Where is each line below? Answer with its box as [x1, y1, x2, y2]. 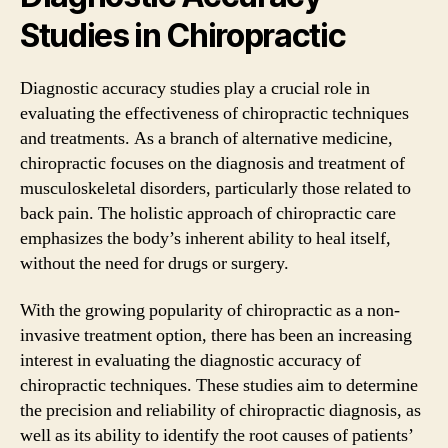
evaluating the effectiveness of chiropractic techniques [20, 101, 409, 125]
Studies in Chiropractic [20, 15, 346, 55]
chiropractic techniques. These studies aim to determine [20, 374, 418, 397]
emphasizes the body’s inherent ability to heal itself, [20, 226, 391, 250]
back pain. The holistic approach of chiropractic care [20, 201, 396, 225]
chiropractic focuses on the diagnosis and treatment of [20, 151, 405, 175]
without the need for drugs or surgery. [20, 251, 289, 275]
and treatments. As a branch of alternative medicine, [20, 126, 393, 150]
